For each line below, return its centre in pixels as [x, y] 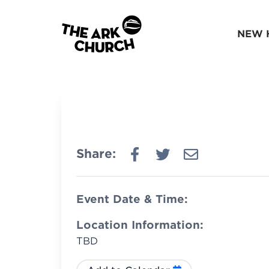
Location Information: [140, 225]
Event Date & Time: [132, 199]
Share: [96, 153]
